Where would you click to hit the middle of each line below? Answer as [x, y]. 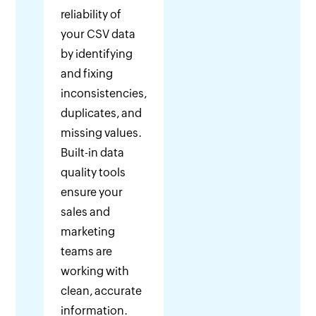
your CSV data [98, 35]
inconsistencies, [104, 94]
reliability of [91, 15]
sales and [86, 212]
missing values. [102, 133]
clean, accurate [102, 291]
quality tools [93, 173]
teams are [87, 252]
